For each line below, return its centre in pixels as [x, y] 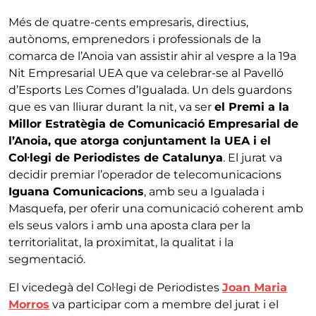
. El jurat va [253, 157]
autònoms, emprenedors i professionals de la [135, 39]
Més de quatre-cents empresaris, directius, [128, 22]
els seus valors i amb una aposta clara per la [129, 225]
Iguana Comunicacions [76, 191]
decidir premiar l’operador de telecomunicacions [145, 174]
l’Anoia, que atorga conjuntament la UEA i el [140, 140]
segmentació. [50, 259]
